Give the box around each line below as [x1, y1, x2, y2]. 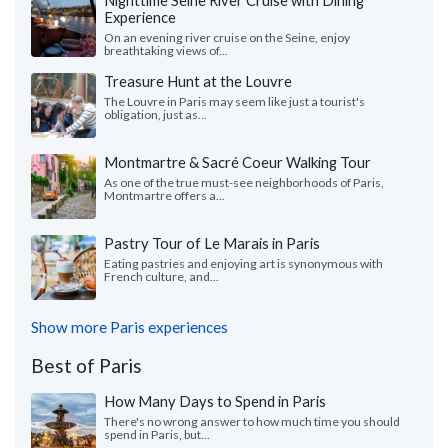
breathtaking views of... [104, 42, 228, 58]
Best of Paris [31, 353, 142, 377]
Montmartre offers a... [104, 187, 225, 203]
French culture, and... [104, 268, 219, 284]
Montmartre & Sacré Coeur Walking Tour [104, 152, 371, 171]
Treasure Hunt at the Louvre [104, 71, 292, 90]
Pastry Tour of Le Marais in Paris [104, 233, 320, 252]
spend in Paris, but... [104, 426, 210, 442]
